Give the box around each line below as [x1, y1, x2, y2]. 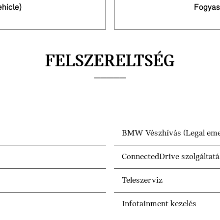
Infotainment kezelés [122, 199, 196, 209]
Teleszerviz [122, 176, 163, 186]
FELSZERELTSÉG [45, 53, 175, 71]
